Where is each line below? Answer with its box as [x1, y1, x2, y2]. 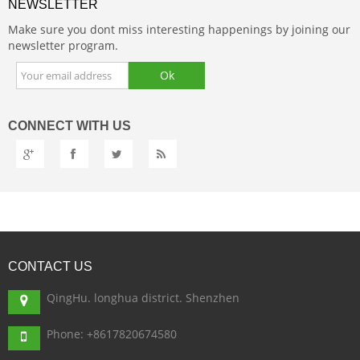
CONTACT [8, 260, 71, 273]
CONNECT [8, 119, 73, 133]
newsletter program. [8, 38, 118, 53]
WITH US [73, 119, 131, 133]
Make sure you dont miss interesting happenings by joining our [8, 22, 350, 37]
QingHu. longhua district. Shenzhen [47, 290, 239, 305]
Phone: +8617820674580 [47, 326, 177, 342]
